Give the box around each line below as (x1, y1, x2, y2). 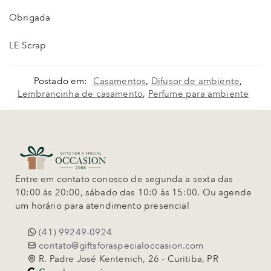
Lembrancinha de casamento (17, 88, 143, 100)
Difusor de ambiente (151, 76, 240, 87)
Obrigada (9, 11, 51, 23)
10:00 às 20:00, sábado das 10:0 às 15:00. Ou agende (15, 187, 252, 198)
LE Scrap (9, 39, 47, 51)
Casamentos (93, 76, 146, 87)
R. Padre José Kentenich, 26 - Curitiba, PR (36, 253, 218, 265)
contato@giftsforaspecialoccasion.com (36, 240, 204, 252)
